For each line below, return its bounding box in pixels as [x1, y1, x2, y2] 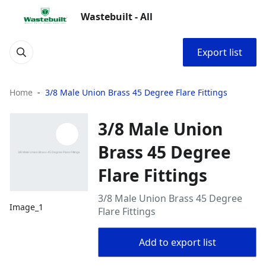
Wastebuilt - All [81, 10, 153, 23]
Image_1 [9, 201, 43, 213]
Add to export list [138, 236, 216, 249]
